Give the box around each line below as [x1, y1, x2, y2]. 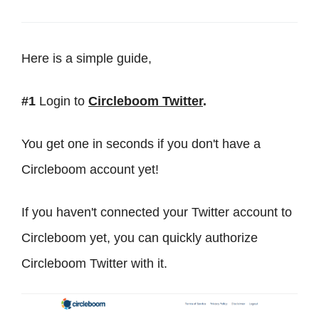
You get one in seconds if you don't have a [21, 137, 261, 152]
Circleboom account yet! [21, 162, 159, 177]
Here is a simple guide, [21, 51, 152, 66]
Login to [39, 94, 88, 109]
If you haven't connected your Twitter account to [21, 205, 292, 220]
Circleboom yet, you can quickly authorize [21, 231, 258, 246]
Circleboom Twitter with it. [21, 256, 167, 271]
